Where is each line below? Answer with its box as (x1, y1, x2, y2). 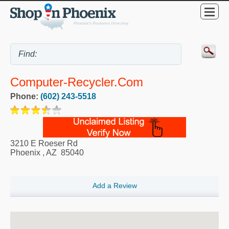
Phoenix (10, 148, 40, 157)
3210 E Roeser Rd (10, 139, 78, 148)
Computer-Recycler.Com (10, 75, 143, 89)
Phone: (10, 92, 40, 101)
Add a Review (92, 181, 137, 190)
